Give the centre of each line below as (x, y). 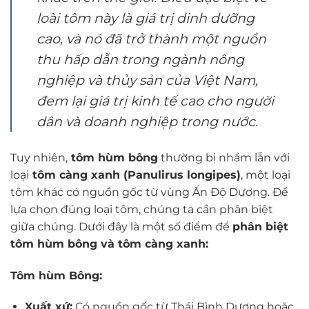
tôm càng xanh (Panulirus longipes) (135, 175)
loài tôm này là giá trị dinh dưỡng (146, 18)
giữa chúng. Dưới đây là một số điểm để (121, 226)
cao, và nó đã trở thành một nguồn (151, 38)
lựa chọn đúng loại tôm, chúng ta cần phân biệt (142, 209)
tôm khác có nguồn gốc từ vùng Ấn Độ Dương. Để (149, 192)
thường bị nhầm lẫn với (224, 157)
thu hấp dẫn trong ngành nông (140, 59)
